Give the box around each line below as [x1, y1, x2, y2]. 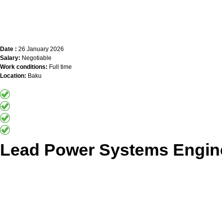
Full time [48, 63, 72, 70]
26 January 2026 [17, 45, 64, 53]
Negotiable [22, 54, 52, 61]
